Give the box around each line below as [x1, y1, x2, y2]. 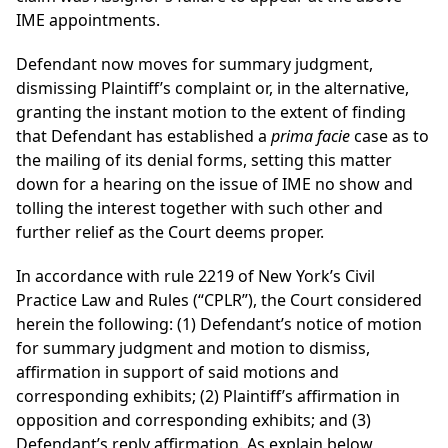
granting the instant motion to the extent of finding [16, 101, 406, 124]
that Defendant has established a [16, 125, 271, 148]
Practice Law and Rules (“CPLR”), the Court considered [16, 289, 422, 312]
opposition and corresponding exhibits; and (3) [16, 409, 371, 432]
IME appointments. [16, 9, 160, 32]
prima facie [271, 125, 350, 148]
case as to [350, 125, 429, 148]
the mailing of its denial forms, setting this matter [16, 149, 392, 172]
